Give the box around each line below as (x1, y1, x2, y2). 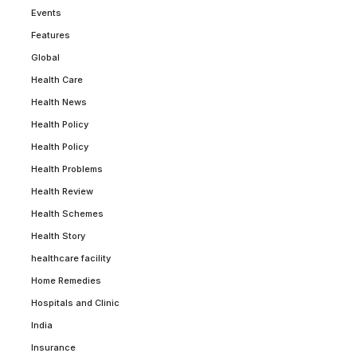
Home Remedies (31, 275, 101, 287)
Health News (31, 96, 87, 108)
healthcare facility (31, 253, 111, 265)
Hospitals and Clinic (31, 297, 120, 309)
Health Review (31, 186, 93, 198)
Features (31, 29, 70, 41)
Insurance (31, 342, 76, 354)
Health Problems (31, 163, 103, 175)
